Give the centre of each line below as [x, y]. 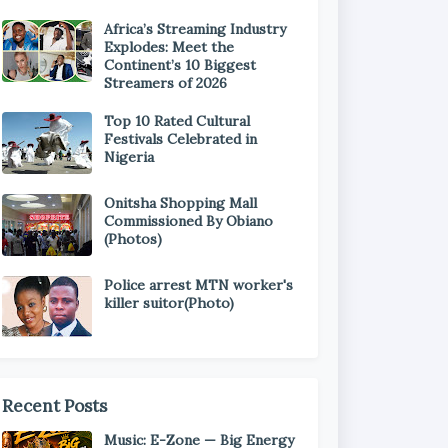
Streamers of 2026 [165, 83]
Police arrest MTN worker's [198, 285]
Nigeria [129, 157]
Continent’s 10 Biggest [180, 65]
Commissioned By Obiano [188, 221]
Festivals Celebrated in [180, 139]
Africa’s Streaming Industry [195, 29]
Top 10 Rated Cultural [177, 121]
